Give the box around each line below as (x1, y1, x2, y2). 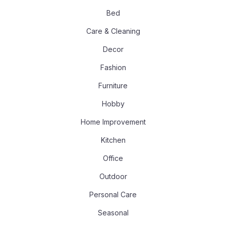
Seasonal (97, 208, 129, 217)
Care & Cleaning (86, 27, 140, 36)
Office (103, 154, 123, 163)
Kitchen (100, 136, 126, 145)
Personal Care (89, 190, 137, 199)
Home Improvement (80, 118, 146, 127)
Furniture (98, 81, 128, 90)
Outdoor (99, 172, 127, 181)
